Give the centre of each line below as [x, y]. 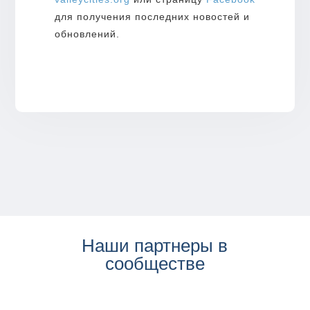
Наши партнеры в [155, 245]
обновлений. [87, 34]
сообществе [155, 263]
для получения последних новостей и [152, 16]
